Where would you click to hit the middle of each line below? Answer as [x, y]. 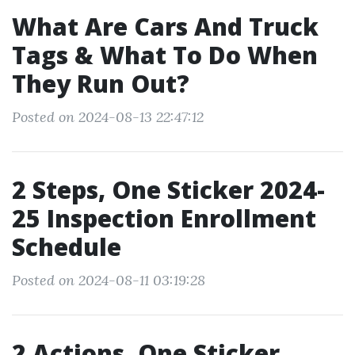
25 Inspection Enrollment [164, 218]
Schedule [67, 247]
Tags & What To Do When [165, 55]
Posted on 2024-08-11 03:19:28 [109, 280]
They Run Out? [101, 84]
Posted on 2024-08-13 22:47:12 [108, 117]
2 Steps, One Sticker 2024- [168, 190]
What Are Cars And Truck [165, 27]
